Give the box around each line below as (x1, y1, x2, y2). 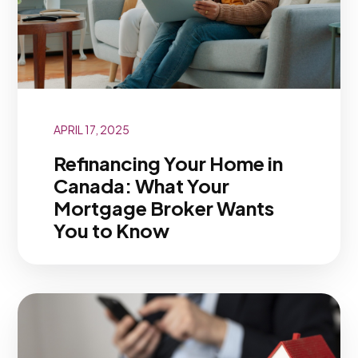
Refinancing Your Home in (53, 150, 283, 175)
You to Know (53, 217, 169, 242)
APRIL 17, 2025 (53, 122, 129, 137)
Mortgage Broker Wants (53, 195, 274, 220)
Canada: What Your (53, 173, 229, 197)
